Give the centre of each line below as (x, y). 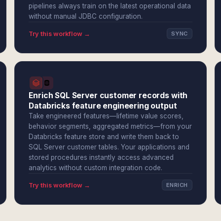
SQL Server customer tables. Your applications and (109, 147)
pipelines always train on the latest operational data (110, 6)
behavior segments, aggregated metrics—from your (110, 126)
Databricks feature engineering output (103, 106)
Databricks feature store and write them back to (104, 137)
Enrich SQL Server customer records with (108, 95)
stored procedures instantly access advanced (101, 157)
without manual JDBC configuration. (86, 16)
